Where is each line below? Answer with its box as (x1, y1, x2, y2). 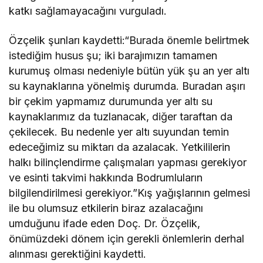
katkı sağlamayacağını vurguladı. (9, 5, 167, 18)
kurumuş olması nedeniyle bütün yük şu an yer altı (9, 65, 250, 77)
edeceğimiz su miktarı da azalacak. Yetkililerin (9, 141, 231, 154)
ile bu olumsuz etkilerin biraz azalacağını (9, 202, 204, 215)
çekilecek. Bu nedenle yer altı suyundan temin (9, 126, 230, 139)
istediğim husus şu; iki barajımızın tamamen (9, 49, 218, 62)
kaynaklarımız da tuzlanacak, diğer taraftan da (9, 110, 233, 123)
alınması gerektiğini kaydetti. (9, 248, 147, 261)
